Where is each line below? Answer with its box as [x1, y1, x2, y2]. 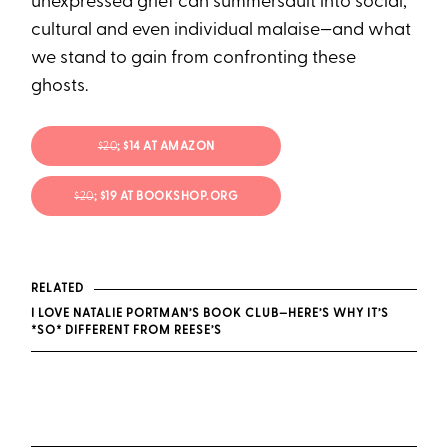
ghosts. [31, 76, 89, 96]
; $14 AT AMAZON [117, 141, 215, 154]
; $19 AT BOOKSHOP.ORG [93, 191, 239, 204]
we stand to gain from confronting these [31, 48, 357, 68]
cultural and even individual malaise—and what [31, 20, 412, 40]
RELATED [31, 283, 84, 296]
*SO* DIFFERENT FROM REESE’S [31, 324, 223, 337]
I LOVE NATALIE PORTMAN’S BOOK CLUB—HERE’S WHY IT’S [31, 307, 390, 320]
